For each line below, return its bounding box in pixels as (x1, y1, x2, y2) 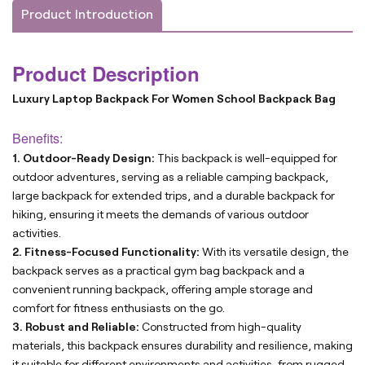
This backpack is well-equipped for (155, 152, 337, 165)
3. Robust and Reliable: (12, 320, 142, 334)
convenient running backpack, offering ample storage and (12, 283, 313, 297)
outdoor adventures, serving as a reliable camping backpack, (12, 170, 328, 184)
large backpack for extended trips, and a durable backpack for (12, 189, 335, 203)
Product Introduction (21, 7, 153, 22)
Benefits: (12, 129, 63, 148)
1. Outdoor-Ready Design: (12, 152, 155, 165)
